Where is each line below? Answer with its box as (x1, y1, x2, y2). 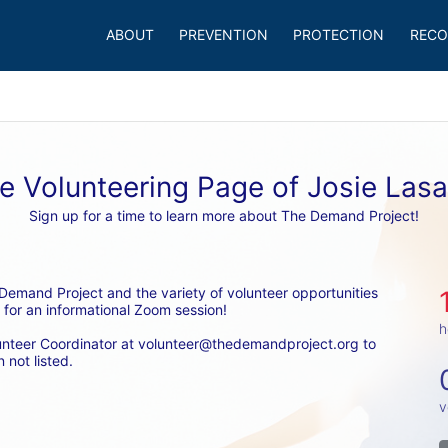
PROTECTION (293, 26, 385, 43)
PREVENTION (178, 26, 268, 43)
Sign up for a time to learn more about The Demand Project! (29, 207, 419, 224)
